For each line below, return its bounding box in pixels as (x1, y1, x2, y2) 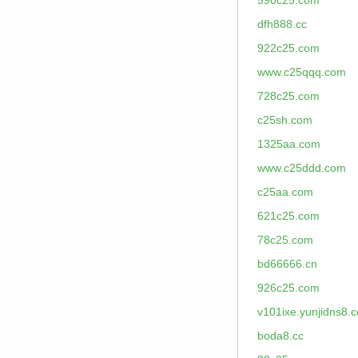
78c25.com (257, 233, 313, 246)
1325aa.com (257, 137, 320, 150)
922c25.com (257, 42, 320, 54)
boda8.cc (257, 329, 304, 342)
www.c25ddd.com (257, 161, 346, 174)
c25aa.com (257, 185, 313, 198)
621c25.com (257, 209, 320, 222)
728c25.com (257, 89, 320, 102)
